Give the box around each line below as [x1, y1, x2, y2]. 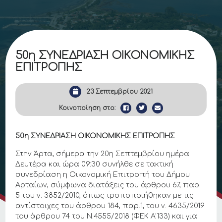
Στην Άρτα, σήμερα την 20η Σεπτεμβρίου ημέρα [15, 150, 190, 158]
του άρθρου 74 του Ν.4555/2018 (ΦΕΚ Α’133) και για [15, 213, 198, 220]
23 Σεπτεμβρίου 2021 [86, 88, 153, 95]
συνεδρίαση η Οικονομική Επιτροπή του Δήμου [15, 171, 190, 178]
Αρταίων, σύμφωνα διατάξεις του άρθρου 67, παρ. [15, 181, 201, 189]
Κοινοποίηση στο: [59, 105, 115, 111]
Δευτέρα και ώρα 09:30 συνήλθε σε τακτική [15, 161, 174, 168]
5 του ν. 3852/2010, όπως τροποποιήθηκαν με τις [15, 192, 194, 199]
